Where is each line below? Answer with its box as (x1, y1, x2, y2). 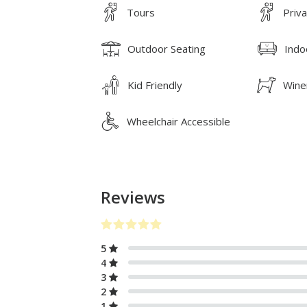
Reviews (101, 186, 165, 208)
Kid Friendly (127, 77, 182, 92)
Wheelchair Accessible (127, 114, 230, 128)
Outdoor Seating (127, 41, 206, 56)
